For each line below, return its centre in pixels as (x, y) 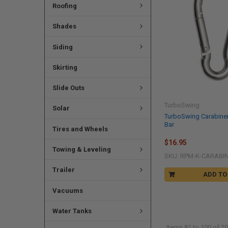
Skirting (65, 67)
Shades (64, 26)
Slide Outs (68, 88)
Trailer (63, 170)
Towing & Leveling (81, 149)
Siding (62, 47)
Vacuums (67, 190)
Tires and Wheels (80, 129)
